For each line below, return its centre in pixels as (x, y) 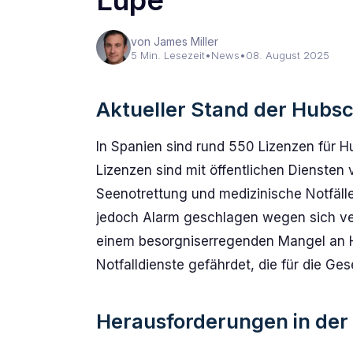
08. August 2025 (288, 55)
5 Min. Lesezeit (168, 55)
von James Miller (175, 41)
